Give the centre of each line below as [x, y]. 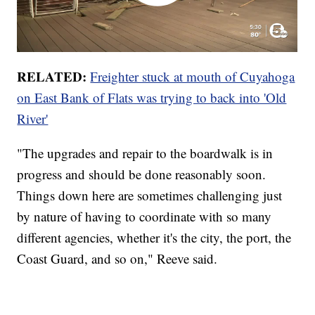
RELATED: [52, 76]
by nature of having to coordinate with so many [144, 216]
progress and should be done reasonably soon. [142, 174]
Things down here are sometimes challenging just [150, 195]
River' [33, 118]
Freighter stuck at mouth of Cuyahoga [193, 76]
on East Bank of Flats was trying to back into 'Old [152, 97]
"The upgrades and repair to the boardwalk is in [145, 153]
